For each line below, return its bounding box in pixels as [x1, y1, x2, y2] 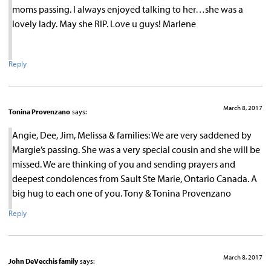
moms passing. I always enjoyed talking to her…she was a [12, 2, 243, 15]
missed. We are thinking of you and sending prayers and [12, 158, 235, 171]
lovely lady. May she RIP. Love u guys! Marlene [12, 17, 196, 30]
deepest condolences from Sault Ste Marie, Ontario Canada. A [12, 172, 257, 185]
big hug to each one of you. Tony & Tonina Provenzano [12, 187, 231, 200]
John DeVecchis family [8, 256, 78, 266]
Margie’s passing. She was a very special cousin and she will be [12, 143, 260, 156]
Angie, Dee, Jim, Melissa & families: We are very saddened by [12, 129, 252, 142]
